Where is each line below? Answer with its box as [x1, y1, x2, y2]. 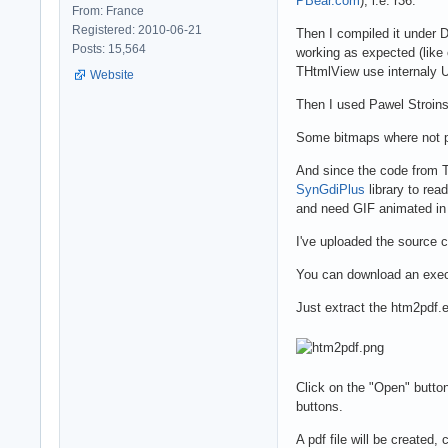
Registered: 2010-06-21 [72, 22, 202, 37]
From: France [72, 3, 144, 18]
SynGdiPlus [296, 181, 365, 197]
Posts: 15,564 [72, 41, 146, 56]
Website [90, 67, 134, 82]
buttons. [296, 398, 343, 414]
